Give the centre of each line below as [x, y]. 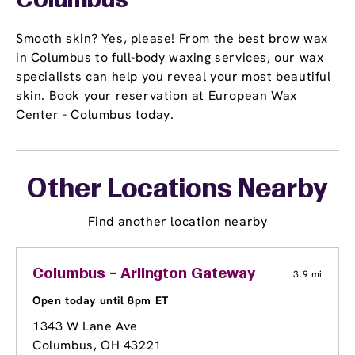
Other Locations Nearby [177, 191]
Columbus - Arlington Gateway [144, 275]
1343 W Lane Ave [85, 326]
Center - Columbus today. [95, 115]
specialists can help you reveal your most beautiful [174, 77]
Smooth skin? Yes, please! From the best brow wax [172, 39]
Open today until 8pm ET [101, 301]
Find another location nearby [177, 222]
